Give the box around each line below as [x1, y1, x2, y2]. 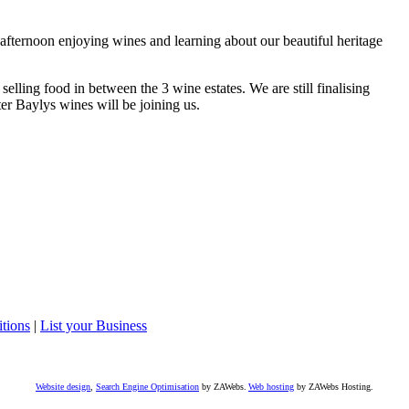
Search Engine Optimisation [96, 382, 199, 392]
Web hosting [248, 382, 294, 392]
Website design [36, 382, 90, 392]
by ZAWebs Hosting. [294, 382, 373, 392]
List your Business [40, 318, 147, 333]
